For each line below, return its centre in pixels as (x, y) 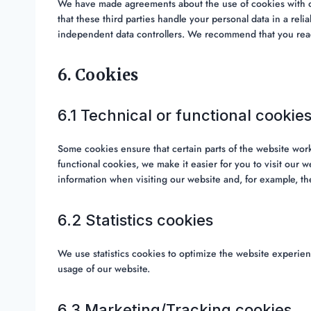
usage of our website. (104, 269)
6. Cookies (98, 75)
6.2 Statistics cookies (135, 220)
